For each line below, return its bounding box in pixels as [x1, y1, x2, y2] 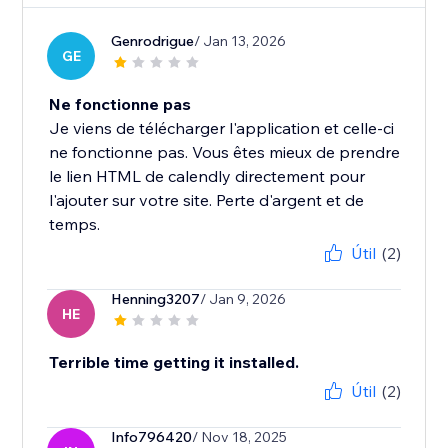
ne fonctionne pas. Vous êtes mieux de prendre [49, 142, 401, 163]
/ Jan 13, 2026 [194, 32, 287, 51]
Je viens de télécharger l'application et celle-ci [49, 118, 395, 139]
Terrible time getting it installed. [49, 352, 300, 373]
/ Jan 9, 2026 [200, 290, 287, 309]
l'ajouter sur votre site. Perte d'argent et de [49, 190, 365, 211]
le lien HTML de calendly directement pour [49, 166, 366, 187]
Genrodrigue [111, 32, 195, 51]
